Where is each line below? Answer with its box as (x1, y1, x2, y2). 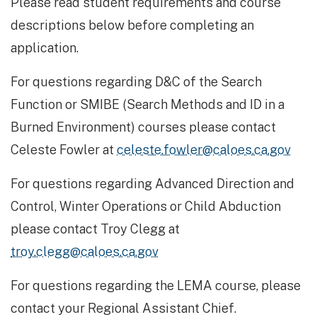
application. (11, 40, 79, 55)
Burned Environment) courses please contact (11, 120, 276, 134)
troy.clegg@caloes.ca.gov (11, 244, 158, 259)
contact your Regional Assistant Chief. (11, 301, 236, 316)
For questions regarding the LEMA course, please (11, 278, 301, 293)
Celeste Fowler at (11, 142, 117, 157)
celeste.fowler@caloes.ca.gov (117, 142, 291, 157)
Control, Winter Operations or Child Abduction (11, 199, 281, 214)
